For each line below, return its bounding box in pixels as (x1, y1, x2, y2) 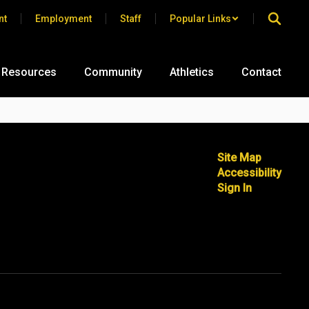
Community (84, 66, 142, 79)
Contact (241, 66, 281, 79)
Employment (35, 12, 92, 24)
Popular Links (170, 12, 231, 24)
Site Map (217, 151, 261, 164)
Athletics (170, 66, 214, 79)
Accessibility (217, 166, 281, 179)
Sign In (217, 181, 252, 195)
